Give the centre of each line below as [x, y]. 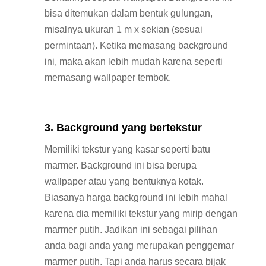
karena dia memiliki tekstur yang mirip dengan [141, 214]
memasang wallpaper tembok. [107, 78]
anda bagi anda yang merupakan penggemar [139, 246]
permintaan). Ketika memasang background [136, 46]
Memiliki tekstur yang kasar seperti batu [127, 150]
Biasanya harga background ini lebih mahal [136, 198]
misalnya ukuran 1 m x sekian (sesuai [123, 30]
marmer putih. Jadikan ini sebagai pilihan [131, 230]
